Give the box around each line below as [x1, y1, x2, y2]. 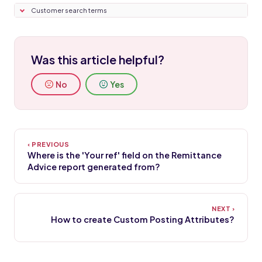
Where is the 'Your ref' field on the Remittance [27, 150, 222, 161]
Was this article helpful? [31, 52, 164, 67]
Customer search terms [31, 6, 107, 15]
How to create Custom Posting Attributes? [51, 214, 235, 225]
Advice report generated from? [27, 161, 160, 173]
